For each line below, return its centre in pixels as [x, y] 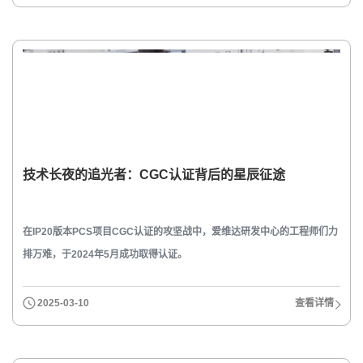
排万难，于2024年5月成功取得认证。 [105, 254]
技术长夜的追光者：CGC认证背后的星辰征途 [154, 175]
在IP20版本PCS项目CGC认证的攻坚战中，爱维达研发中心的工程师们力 [180, 231]
